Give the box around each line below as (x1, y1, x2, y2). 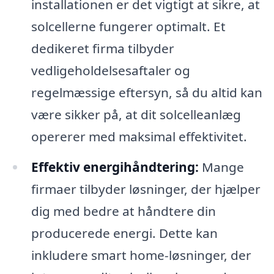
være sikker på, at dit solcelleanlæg (31, 105, 241, 123)
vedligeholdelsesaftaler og (31, 61, 190, 79)
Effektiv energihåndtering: (31, 158, 199, 176)
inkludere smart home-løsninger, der (31, 246, 251, 264)
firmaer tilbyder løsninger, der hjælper (31, 180, 261, 198)
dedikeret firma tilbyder (31, 39, 174, 57)
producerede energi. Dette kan (31, 224, 218, 242)
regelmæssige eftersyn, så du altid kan (31, 83, 262, 101)
